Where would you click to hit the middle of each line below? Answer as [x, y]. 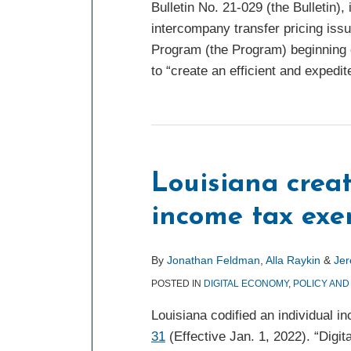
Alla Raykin [293, 260]
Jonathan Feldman [213, 260]
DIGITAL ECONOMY [246, 284]
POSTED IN [177, 284]
